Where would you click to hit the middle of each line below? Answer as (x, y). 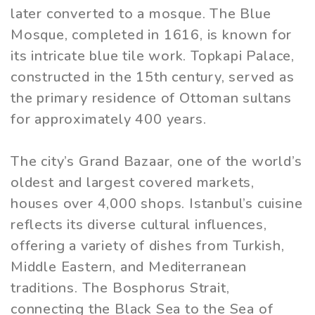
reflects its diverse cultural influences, (139, 225)
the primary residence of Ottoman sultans (151, 98)
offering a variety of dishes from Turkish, (148, 246)
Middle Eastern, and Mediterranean (129, 267)
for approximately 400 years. (109, 120)
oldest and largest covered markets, (133, 183)
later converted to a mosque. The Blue (141, 14)
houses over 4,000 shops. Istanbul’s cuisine (157, 204)
